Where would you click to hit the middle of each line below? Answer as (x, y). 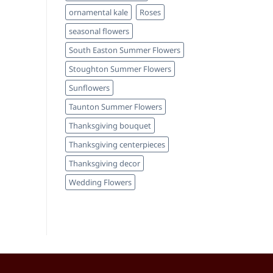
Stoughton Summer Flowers (120, 69)
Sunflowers (89, 88)
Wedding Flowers (100, 183)
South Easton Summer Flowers (125, 50)
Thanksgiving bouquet (110, 126)
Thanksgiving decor (105, 164)
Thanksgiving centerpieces (117, 145)
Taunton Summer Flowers (115, 107)
